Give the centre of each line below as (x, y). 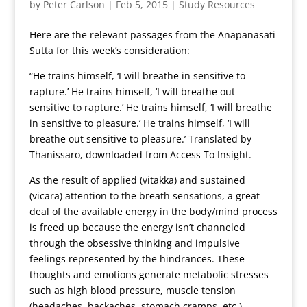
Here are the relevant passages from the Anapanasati (152, 35)
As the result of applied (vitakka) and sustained (137, 180)
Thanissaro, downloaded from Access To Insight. (140, 155)
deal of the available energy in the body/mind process (153, 211)
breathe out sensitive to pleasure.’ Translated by (140, 139)
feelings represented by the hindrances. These (137, 259)
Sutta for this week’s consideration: (109, 50)
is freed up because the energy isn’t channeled (137, 227)
